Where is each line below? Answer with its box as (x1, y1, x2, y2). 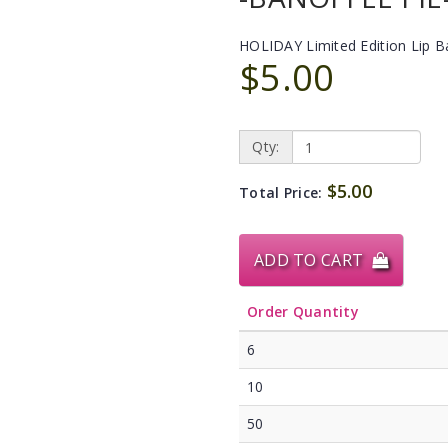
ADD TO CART (254, 249, 372, 271)
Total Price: (239, 183, 327, 202)
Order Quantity (247, 302, 359, 321)
